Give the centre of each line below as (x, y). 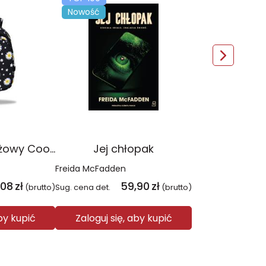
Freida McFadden (91, 169)
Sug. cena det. (83, 187)
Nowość (84, 12)
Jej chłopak (123, 149)
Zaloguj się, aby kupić (123, 218)
